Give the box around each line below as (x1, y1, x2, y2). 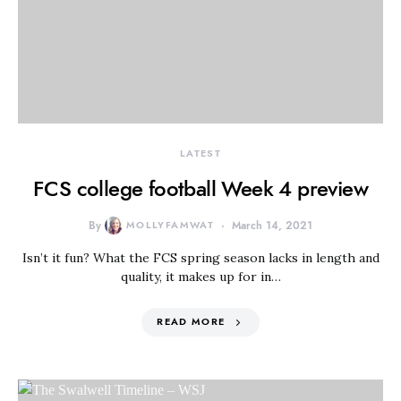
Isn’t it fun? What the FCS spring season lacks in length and (21, 250, 380, 266)
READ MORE (157, 315, 226, 328)
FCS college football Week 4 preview (33, 174, 368, 203)
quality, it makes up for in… (120, 269, 281, 285)
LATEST (179, 147, 222, 160)
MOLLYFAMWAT (125, 218, 215, 232)
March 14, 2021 (232, 218, 313, 233)
